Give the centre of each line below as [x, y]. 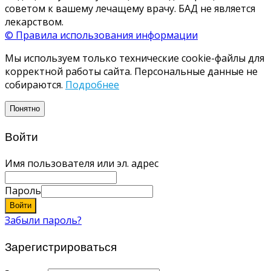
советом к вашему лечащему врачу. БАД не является [130, 8]
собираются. [35, 84]
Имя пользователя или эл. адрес [82, 164]
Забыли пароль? [43, 220]
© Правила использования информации [101, 35]
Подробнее [92, 84]
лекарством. [34, 21]
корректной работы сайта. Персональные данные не [131, 71]
